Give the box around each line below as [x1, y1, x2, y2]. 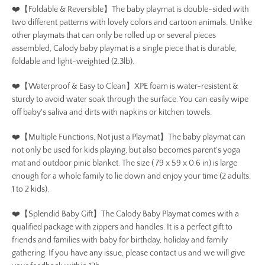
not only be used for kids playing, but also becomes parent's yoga [12, 145, 240, 155]
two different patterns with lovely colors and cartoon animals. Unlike [12, 17, 252, 27]
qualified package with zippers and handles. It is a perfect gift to [12, 222, 232, 232]
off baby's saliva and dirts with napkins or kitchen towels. [12, 107, 212, 117]
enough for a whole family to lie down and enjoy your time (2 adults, [12, 171, 251, 181]
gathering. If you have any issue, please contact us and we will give [12, 248, 245, 258]
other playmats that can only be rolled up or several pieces [12, 30, 216, 40]
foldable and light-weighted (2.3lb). [12, 56, 134, 66]
